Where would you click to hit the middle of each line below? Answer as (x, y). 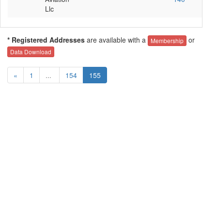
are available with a (116, 39)
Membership (167, 40)
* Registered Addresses (46, 39)
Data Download (31, 52)
